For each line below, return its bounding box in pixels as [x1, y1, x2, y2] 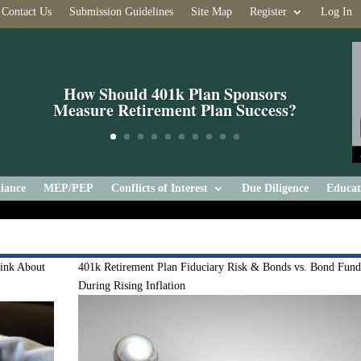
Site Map [190, 6, 232, 18]
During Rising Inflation [78, 280, 186, 292]
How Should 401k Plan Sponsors [63, 81, 287, 106]
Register [249, 6, 287, 18]
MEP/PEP [44, 182, 93, 194]
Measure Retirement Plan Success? [53, 98, 297, 122]
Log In [320, 6, 352, 18]
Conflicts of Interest [111, 182, 208, 194]
